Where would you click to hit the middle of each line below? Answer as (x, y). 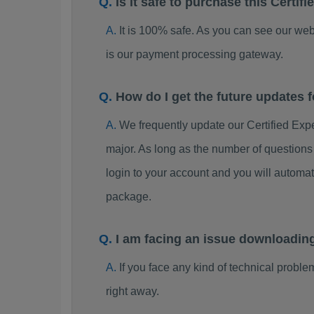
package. (128, 196)
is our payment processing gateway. (194, 54)
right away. (132, 291)
